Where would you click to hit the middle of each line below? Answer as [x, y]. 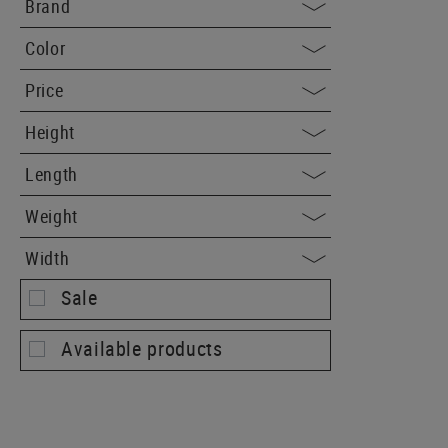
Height [50, 132]
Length [51, 174]
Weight [51, 216]
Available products [142, 348]
